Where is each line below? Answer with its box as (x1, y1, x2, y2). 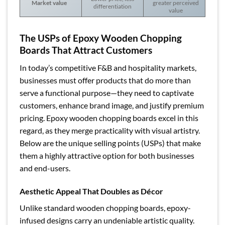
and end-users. (20, 163, 70, 173)
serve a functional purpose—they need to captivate (20, 87, 194, 97)
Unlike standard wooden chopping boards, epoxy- (20, 202, 191, 212)
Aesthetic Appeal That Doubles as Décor (20, 186, 163, 196)
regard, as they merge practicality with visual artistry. (20, 125, 200, 135)
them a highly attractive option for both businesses (20, 150, 194, 160)
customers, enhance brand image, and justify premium (20, 100, 204, 110)
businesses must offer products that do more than (20, 75, 191, 85)
